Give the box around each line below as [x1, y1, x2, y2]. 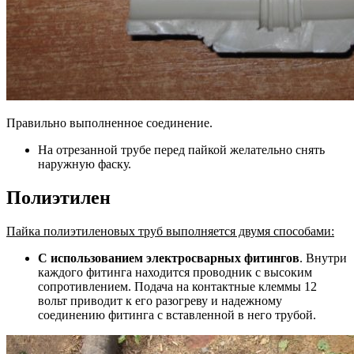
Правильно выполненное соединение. [6, 116, 213, 130]
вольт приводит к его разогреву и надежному [38, 294, 282, 308]
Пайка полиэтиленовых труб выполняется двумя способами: [6, 224, 334, 239]
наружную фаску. [38, 157, 131, 171]
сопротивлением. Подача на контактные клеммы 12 [38, 280, 317, 294]
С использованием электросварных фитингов [38, 251, 299, 265]
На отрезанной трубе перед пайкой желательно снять [38, 143, 325, 157]
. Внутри [299, 251, 347, 265]
